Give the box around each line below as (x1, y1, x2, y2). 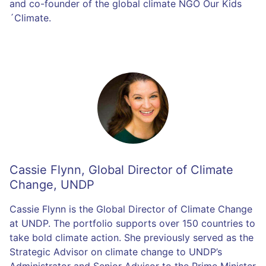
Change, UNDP (9, 177, 94, 192)
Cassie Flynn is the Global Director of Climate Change (9, 202, 252, 215)
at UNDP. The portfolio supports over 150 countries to (9, 217, 255, 229)
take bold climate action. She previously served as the (9, 231, 254, 243)
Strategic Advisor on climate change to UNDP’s (9, 245, 222, 258)
